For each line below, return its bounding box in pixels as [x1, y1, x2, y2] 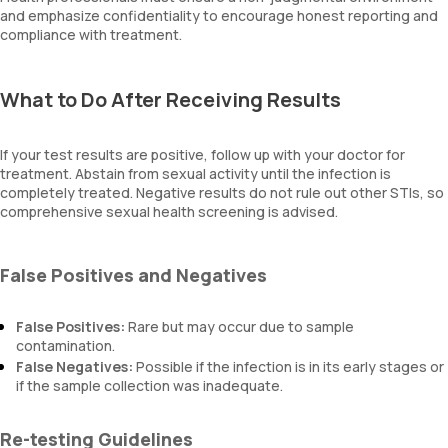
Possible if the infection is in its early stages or [133, 357, 444, 376]
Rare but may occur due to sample [125, 317, 354, 336]
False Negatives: [16, 357, 133, 376]
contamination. [16, 336, 115, 355]
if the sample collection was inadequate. [16, 376, 283, 395]
